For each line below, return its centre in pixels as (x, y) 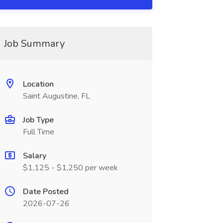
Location (38, 84)
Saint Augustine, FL (56, 96)
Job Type (38, 120)
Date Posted (46, 192)
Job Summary (34, 44)
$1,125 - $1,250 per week (70, 168)
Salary (34, 156)
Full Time (38, 132)
